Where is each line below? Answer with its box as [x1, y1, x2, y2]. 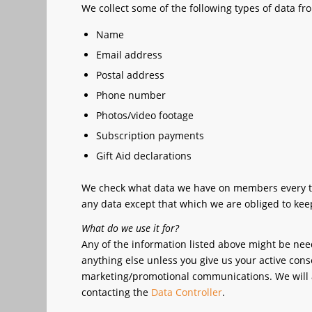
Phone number [96, 88, 166, 102]
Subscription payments [96, 128, 205, 142]
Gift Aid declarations [96, 148, 192, 162]
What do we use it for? [81, 221, 180, 235]
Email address [96, 47, 163, 61]
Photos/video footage [96, 108, 194, 122]
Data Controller [151, 285, 223, 299]
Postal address [96, 68, 165, 81]
